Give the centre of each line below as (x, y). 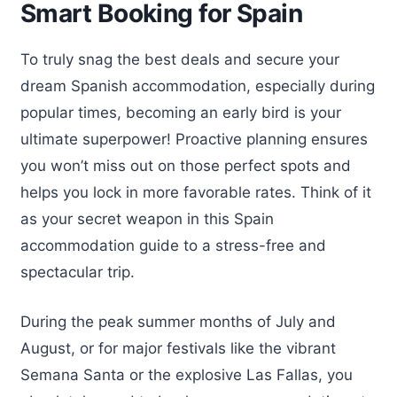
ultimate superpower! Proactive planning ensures (194, 140)
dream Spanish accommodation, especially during (198, 86)
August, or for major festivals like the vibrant (178, 348)
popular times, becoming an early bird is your (181, 113)
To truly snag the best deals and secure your (180, 60)
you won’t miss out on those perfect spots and (186, 166)
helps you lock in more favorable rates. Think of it (196, 193)
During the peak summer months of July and (178, 321)
